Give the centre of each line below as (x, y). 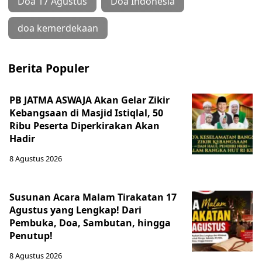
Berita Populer (49, 68)
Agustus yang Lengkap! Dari (75, 210)
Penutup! (31, 236)
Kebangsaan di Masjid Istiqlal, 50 (86, 113)
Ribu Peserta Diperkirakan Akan (85, 126)
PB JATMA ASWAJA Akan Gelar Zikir (89, 100)
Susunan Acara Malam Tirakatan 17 (93, 197)
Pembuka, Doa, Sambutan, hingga (90, 223)
